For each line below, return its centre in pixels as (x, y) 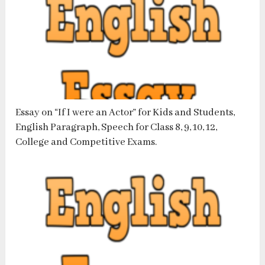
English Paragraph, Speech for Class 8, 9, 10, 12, (117, 128)
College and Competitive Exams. (86, 143)
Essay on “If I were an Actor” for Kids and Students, (125, 113)
